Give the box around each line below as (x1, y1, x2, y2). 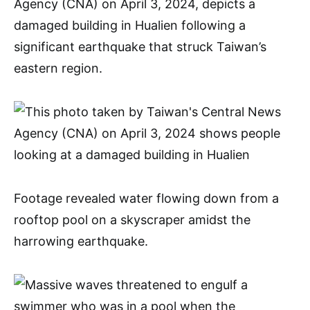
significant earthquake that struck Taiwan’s (14, 39, 266, 54)
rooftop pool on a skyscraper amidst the (14, 212, 250, 227)
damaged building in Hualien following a (14, 18, 246, 33)
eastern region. (14, 61, 102, 75)
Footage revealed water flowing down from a (14, 191, 279, 206)
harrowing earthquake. (14, 234, 148, 248)
